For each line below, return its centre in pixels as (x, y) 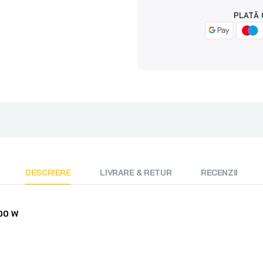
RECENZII (219, 173)
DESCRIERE (48, 173)
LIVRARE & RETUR (136, 173)
